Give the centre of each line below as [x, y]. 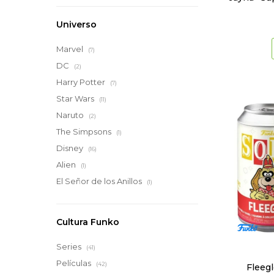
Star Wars [76, 98]
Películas [75, 263]
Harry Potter [82, 82]
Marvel [71, 49]
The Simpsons [85, 131]
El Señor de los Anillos [100, 181]
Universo [76, 24]
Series [70, 246]
